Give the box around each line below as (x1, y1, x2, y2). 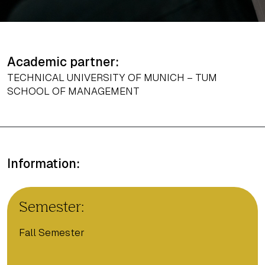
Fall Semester (19, 227, 85, 238)
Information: (7, 157, 80, 171)
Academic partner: (7, 55, 119, 69)
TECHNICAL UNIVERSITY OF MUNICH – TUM (7, 72, 217, 83)
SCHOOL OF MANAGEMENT (7, 85, 140, 97)
